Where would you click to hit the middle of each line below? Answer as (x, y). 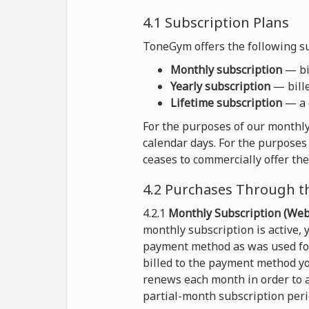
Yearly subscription (220, 86)
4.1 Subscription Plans (216, 22)
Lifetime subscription (226, 103)
